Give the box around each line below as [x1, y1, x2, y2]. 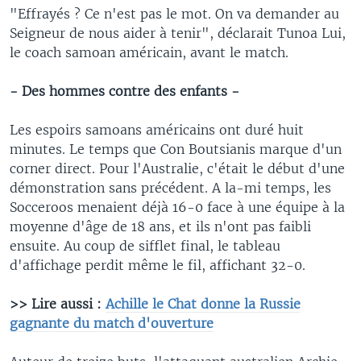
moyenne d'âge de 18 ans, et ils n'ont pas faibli [10, 218, 311, 234]
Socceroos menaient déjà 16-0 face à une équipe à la [10, 198, 345, 215]
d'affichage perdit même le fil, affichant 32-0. [10, 256, 305, 273]
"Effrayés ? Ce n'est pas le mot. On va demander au [10, 5, 339, 22]
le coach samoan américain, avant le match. [10, 44, 288, 60]
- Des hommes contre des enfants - [10, 82, 239, 99]
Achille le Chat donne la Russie [106, 295, 301, 312]
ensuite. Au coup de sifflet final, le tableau [10, 237, 280, 254]
